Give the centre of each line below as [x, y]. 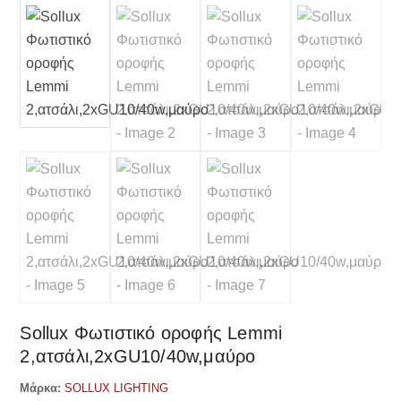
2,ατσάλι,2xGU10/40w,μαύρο [138, 356]
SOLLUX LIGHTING [117, 388]
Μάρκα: [41, 388]
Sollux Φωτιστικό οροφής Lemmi [151, 333]
